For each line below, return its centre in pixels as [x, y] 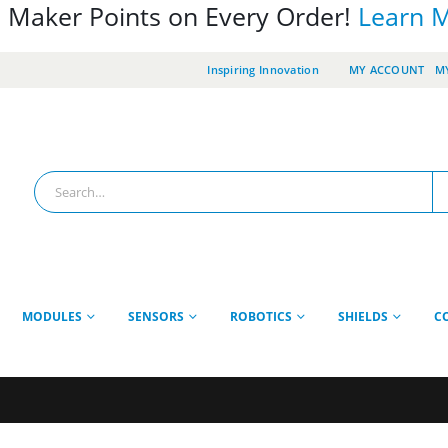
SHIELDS [363, 316]
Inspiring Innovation [263, 69]
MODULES [52, 316]
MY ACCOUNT [386, 69]
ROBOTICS [261, 316]
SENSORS [156, 316]
